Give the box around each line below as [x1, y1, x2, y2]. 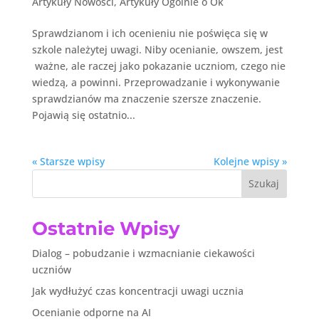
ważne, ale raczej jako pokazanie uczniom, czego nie [31, 58, 286, 73]
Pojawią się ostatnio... [31, 108, 135, 122]
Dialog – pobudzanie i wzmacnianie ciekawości [31, 246, 255, 260]
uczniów [31, 262, 71, 276]
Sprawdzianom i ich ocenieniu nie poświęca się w [31, 26, 268, 40]
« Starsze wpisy [31, 154, 105, 168]
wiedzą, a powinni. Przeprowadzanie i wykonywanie [31, 75, 280, 89]
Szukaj [249, 177, 280, 191]
